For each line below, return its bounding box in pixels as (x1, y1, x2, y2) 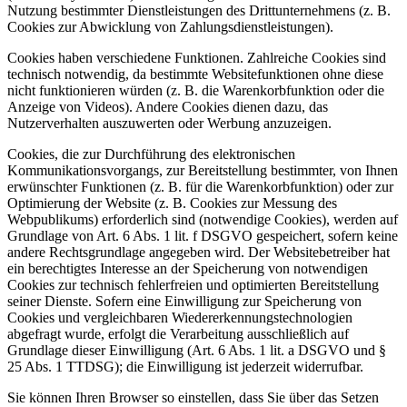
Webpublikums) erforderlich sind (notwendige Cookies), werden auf (7, 211, 398, 227)
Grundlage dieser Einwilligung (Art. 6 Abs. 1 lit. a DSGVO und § (7, 342, 386, 358)
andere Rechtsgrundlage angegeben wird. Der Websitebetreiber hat (7, 243, 390, 260)
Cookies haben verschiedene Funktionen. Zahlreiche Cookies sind (7, 49, 386, 65)
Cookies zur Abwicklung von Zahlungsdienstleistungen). (7, 18, 333, 35)
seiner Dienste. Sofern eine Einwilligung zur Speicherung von (7, 293, 362, 309)
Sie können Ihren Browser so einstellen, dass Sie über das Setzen (7, 389, 379, 405)
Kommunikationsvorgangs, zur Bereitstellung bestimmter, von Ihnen (7, 162, 398, 178)
